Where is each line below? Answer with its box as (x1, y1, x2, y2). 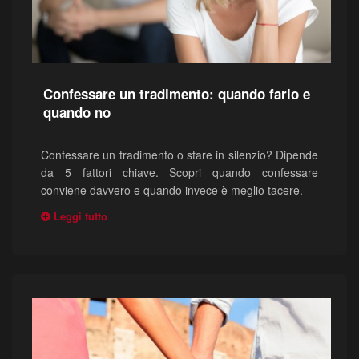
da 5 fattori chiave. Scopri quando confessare (41, 163, 318, 180)
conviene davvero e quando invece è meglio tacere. (41, 181, 303, 198)
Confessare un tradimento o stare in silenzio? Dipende (41, 146, 318, 163)
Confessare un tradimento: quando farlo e (43, 83, 310, 103)
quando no (43, 102, 111, 122)
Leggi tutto (54, 208, 107, 224)
